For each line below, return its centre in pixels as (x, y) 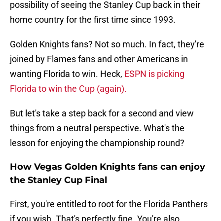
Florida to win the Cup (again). (68, 89)
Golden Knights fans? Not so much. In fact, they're (107, 44)
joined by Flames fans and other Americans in (99, 59)
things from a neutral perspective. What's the (97, 128)
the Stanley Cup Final (58, 180)
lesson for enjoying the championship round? (97, 143)
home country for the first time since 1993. (93, 20)
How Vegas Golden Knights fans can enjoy (108, 167)
